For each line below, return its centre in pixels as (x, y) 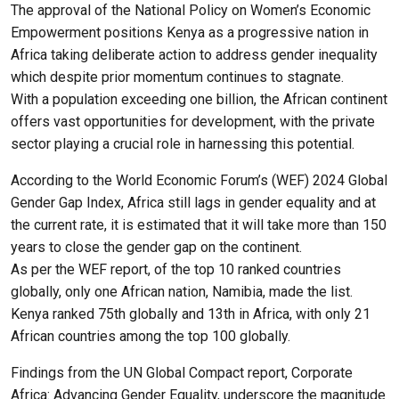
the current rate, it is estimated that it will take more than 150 (199, 224)
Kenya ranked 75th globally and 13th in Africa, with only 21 (191, 313)
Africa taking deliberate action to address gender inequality (194, 54)
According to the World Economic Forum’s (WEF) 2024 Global (199, 180)
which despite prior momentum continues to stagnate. (179, 77)
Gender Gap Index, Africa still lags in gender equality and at (193, 202)
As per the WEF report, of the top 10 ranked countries (176, 269)
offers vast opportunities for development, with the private (193, 121)
